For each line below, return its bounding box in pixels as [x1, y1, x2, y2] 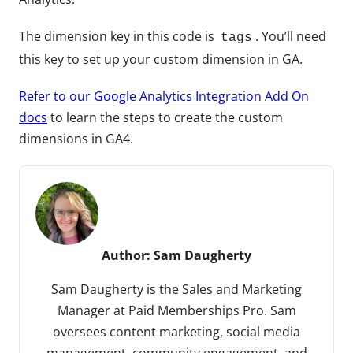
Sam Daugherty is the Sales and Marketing [51, 280, 302, 298]
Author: [102, 246, 154, 264]
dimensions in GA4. [19, 129, 133, 147]
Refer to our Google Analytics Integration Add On [19, 87, 309, 105]
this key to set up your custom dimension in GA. [19, 50, 303, 68]
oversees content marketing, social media [53, 322, 300, 340]
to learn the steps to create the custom [47, 108, 283, 126]
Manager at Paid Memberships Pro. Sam [57, 301, 296, 319]
